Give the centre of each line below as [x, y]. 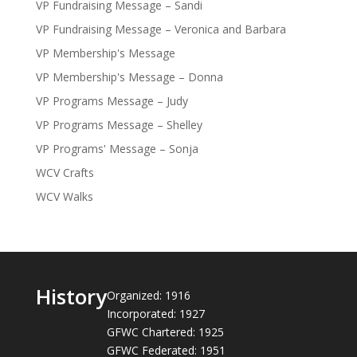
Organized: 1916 [148, 295]
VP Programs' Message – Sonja [117, 149]
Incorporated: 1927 [155, 314]
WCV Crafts [65, 173]
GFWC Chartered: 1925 [165, 332]
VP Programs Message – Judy [112, 101]
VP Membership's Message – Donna [129, 77]
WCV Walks [64, 196]
